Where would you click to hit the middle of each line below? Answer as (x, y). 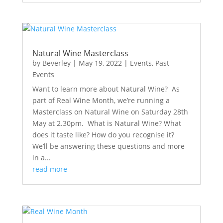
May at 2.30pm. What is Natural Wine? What (107, 123)
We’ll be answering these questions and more (108, 146)
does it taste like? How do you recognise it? (103, 135)
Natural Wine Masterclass (80, 54)
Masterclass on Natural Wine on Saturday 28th (110, 112)
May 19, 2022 (100, 63)
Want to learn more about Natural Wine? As (106, 89)
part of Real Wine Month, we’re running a (101, 101)
